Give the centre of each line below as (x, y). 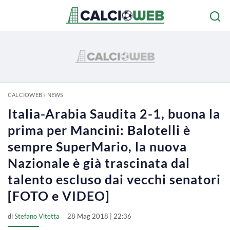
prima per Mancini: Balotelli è (99, 130)
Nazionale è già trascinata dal (99, 163)
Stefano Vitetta (37, 216)
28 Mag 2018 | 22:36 (99, 216)
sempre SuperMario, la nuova (97, 146)
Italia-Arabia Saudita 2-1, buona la (114, 113)
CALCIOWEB (25, 95)
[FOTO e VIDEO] (59, 196)
